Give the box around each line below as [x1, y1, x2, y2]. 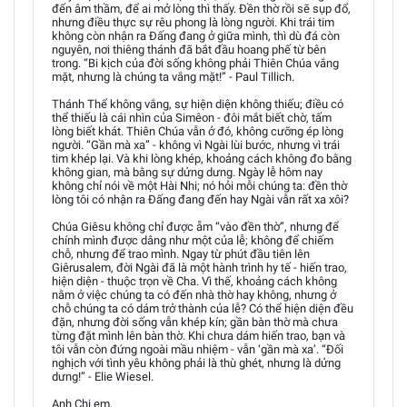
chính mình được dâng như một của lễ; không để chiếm [52, 233, 333, 247]
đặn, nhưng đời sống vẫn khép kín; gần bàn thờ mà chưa [52, 314, 338, 329]
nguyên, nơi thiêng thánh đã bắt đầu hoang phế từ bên [52, 42, 326, 56]
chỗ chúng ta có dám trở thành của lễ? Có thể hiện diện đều [52, 301, 353, 315]
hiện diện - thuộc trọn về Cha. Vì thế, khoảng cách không [52, 273, 337, 288]
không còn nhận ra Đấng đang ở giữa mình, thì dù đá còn [52, 28, 340, 43]
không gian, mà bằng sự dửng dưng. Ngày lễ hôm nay [52, 164, 323, 179]
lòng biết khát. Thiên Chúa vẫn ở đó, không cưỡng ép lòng [52, 124, 343, 138]
